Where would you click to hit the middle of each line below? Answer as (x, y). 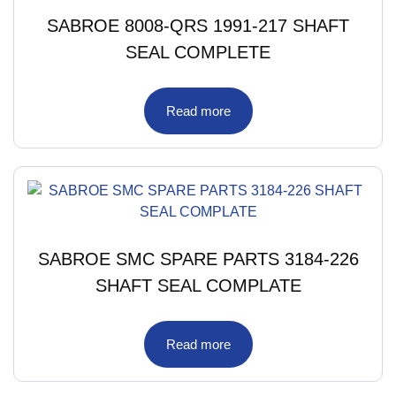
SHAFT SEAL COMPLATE (198, 285)
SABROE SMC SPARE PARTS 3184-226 (198, 259)
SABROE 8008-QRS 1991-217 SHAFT (198, 25)
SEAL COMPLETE (198, 52)
